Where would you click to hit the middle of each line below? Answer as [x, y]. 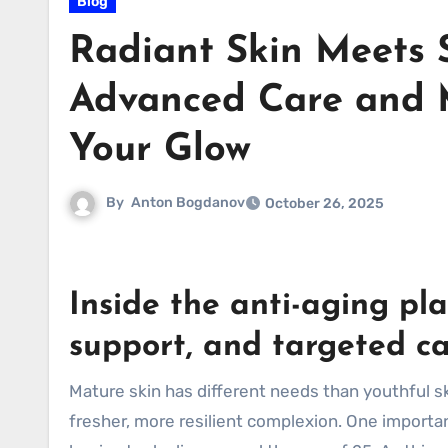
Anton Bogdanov [188, 203]
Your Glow [160, 150]
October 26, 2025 [324, 203]
